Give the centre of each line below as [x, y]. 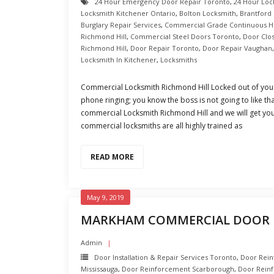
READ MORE [112, 157]
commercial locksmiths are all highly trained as [161, 126]
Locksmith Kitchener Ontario [128, 13]
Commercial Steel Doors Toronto [185, 36]
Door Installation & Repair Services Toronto [165, 257]
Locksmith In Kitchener [119, 60]
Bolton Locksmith [208, 13]
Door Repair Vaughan [237, 48]
